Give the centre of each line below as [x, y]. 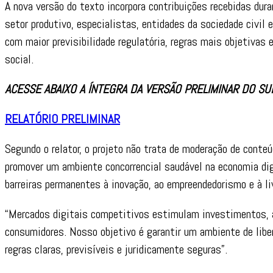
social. [19, 59]
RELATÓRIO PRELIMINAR [62, 119]
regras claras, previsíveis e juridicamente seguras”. [116, 249]
